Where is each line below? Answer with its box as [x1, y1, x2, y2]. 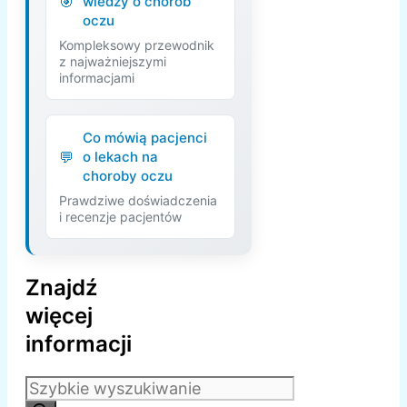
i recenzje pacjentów [59, 209, 182, 225]
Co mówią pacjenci [83, 129, 207, 147]
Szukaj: [25, 376, 79, 396]
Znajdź [25, 274, 97, 302]
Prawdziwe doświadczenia [59, 193, 217, 209]
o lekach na [83, 148, 158, 166]
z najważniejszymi [59, 54, 166, 70]
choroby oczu [83, 167, 173, 185]
